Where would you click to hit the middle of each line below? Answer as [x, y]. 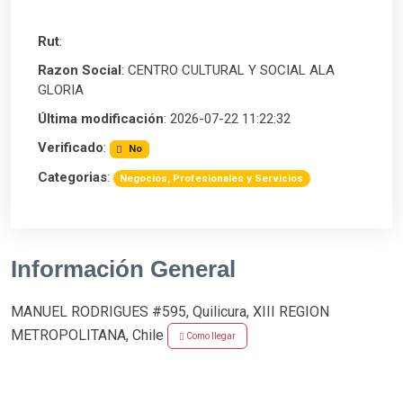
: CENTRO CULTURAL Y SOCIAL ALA [228, 70]
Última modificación [101, 118]
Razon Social [80, 70]
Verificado [71, 147]
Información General [123, 269]
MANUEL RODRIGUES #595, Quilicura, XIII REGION [170, 312]
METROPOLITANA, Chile [89, 335]
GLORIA [61, 90]
